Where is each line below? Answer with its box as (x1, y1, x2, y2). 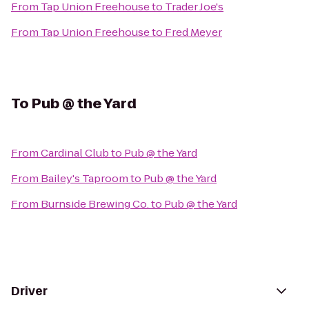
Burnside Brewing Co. (41, 197, 149, 211)
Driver (11, 283, 48, 299)
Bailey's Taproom (41, 171, 128, 186)
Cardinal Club (41, 146, 109, 160)
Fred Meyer (165, 25, 222, 39)
